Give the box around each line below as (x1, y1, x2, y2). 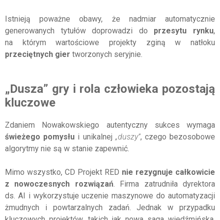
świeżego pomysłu (5, 132, 75, 142)
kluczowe (5, 96, 55, 110)
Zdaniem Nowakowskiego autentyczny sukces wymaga (5, 120, 215, 130)
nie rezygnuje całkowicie (122, 167, 215, 177)
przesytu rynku (154, 26, 214, 36)
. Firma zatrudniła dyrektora (113, 179, 216, 189)
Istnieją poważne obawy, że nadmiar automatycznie (5, 14, 215, 24)
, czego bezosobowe (140, 132, 216, 142)
